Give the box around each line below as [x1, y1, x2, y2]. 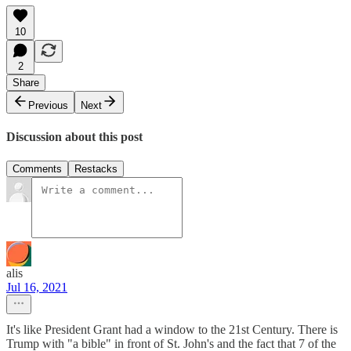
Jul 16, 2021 [6, 280, 67, 295]
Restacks [74, 163, 118, 175]
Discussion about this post [6, 129, 143, 143]
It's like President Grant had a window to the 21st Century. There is [6, 323, 338, 337]
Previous [28, 99, 68, 111]
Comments [13, 163, 62, 175]
